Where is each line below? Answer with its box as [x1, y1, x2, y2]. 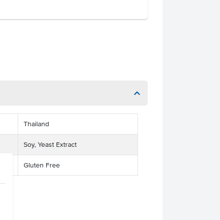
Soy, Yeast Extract [23, 141, 77, 148]
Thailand [23, 120, 49, 128]
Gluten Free [23, 162, 60, 169]
